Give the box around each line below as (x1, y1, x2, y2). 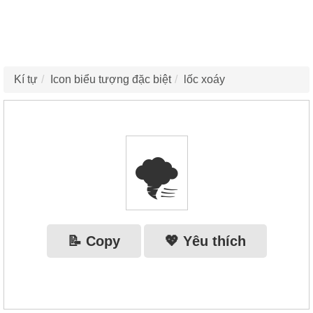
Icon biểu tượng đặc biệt (50, 73, 171, 85)
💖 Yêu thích (164, 233, 246, 249)
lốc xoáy (184, 73, 225, 85)
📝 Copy (67, 233, 120, 249)
